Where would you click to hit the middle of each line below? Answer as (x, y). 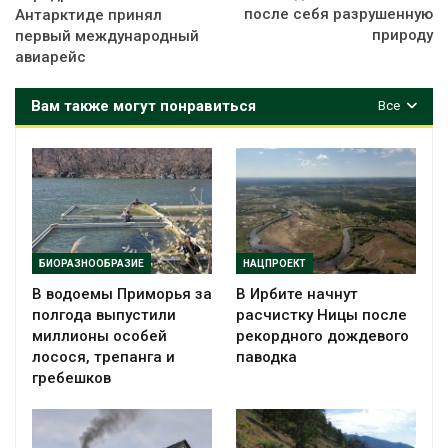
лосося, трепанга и (103, 357)
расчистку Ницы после (321, 315)
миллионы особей (99, 336)
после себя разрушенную (338, 14)
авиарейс (50, 57)
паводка (266, 357)
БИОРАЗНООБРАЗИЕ (91, 264)
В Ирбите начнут (297, 294)
